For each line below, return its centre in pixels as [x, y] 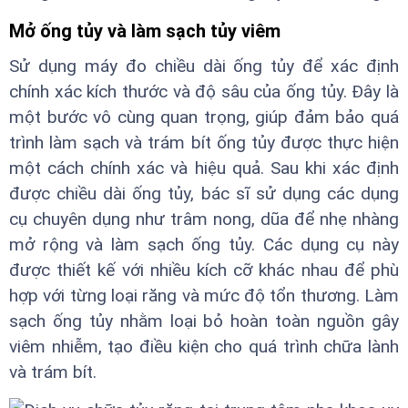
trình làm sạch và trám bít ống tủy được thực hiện [204, 142]
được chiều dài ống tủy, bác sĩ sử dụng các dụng [204, 193]
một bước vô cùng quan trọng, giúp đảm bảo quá [204, 117]
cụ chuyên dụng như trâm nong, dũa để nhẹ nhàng [204, 219]
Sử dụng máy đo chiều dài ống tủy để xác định [204, 66]
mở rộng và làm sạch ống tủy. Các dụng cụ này [204, 244]
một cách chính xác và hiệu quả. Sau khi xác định [204, 168]
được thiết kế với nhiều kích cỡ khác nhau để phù [204, 270]
